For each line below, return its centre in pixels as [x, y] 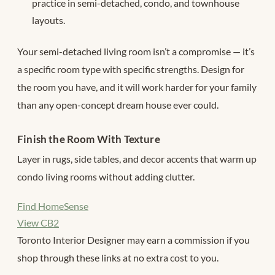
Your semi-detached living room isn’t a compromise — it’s [136, 52]
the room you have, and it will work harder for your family [137, 87]
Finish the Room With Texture [89, 139]
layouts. [48, 20]
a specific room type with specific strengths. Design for [131, 69]
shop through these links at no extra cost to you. [118, 257]
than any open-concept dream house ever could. [118, 105]
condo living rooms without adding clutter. [106, 177]
